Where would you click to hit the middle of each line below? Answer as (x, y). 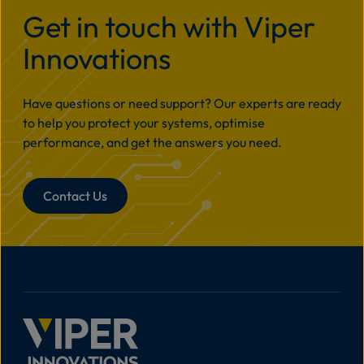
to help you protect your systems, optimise (144, 123)
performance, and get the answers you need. (152, 142)
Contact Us (75, 196)
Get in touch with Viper (169, 26)
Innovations (97, 58)
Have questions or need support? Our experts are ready (182, 103)
